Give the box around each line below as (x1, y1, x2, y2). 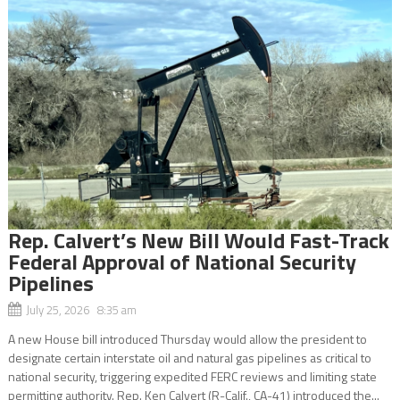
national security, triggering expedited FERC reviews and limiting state (7, 366, 377, 386)
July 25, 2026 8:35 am (25, 300, 137, 319)
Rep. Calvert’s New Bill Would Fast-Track (7, 223, 389, 256)
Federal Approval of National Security (7, 245, 356, 278)
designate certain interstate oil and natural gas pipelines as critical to (7, 347, 371, 367)
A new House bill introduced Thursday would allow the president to (7, 329, 367, 348)
